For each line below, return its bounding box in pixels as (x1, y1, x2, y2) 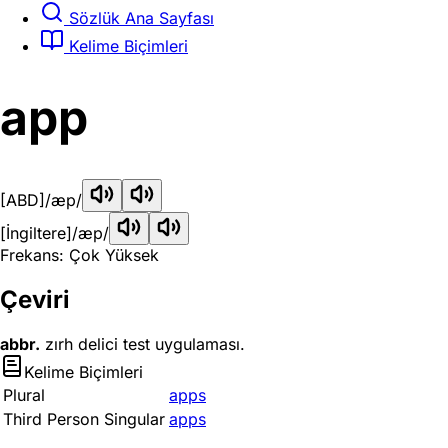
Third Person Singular (3, 409, 165, 429)
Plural (3, 385, 45, 405)
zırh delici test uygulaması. (40, 334, 245, 354)
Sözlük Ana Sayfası (64, 7, 214, 28)
